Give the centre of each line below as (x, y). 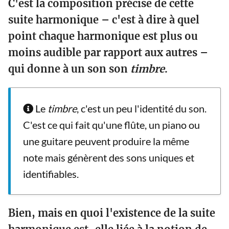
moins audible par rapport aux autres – (108, 53)
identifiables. (51, 174)
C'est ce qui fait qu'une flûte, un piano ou (111, 125)
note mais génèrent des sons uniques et (109, 158)
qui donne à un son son (69, 69)
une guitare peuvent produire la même (106, 141)
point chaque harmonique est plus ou (103, 36)
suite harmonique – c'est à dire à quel (104, 20)
